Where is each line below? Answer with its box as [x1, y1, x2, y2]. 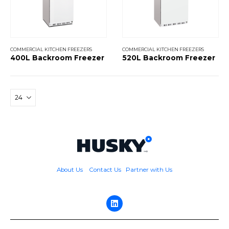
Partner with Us [126, 166, 172, 173]
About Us [57, 166, 84, 173]
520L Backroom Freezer [122, 53, 215, 62]
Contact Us [89, 166, 121, 173]
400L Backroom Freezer [10, 53, 104, 62]
